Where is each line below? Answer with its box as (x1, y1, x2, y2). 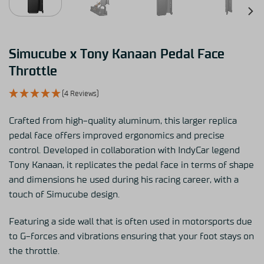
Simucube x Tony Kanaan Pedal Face (9, 47, 225, 61)
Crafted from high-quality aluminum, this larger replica (9, 115, 237, 126)
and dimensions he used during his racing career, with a (9, 174, 239, 184)
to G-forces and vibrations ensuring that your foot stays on (9, 231, 254, 241)
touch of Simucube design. (9, 189, 120, 199)
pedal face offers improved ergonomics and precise (9, 130, 225, 140)
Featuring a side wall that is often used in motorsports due (9, 216, 252, 226)
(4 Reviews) (62, 90, 99, 97)
